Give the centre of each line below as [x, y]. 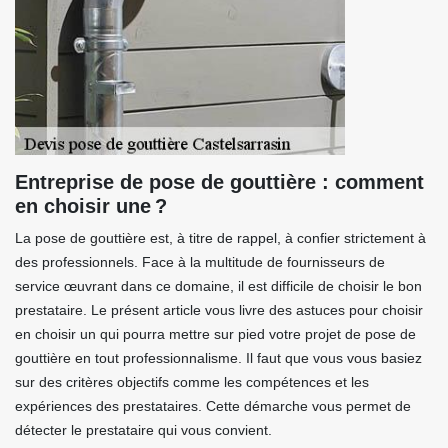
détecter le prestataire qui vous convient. [143, 430]
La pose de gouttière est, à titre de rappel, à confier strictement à [220, 238]
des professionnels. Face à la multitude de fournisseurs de [200, 262]
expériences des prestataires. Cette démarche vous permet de [213, 406]
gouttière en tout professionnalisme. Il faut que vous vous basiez [218, 358]
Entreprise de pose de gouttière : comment [219, 182]
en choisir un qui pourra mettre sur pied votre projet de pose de [215, 334]
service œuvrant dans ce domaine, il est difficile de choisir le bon [218, 286]
